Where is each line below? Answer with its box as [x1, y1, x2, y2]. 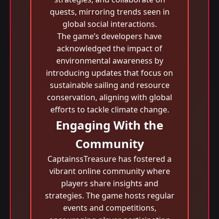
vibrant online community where [49, 166, 170, 176]
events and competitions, [63, 202, 156, 213]
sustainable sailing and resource [49, 80, 170, 90]
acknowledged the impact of [57, 43, 162, 54]
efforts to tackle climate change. [50, 104, 169, 115]
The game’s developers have [57, 31, 162, 42]
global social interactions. [62, 19, 157, 29]
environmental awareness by [56, 55, 163, 66]
